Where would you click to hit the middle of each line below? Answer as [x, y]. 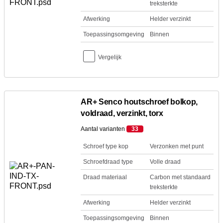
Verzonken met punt [176, 146]
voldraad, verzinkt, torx [122, 113]
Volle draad [165, 162]
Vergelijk [110, 57]
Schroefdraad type [108, 162]
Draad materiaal [105, 177]
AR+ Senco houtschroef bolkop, [139, 102]
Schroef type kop [106, 146]
